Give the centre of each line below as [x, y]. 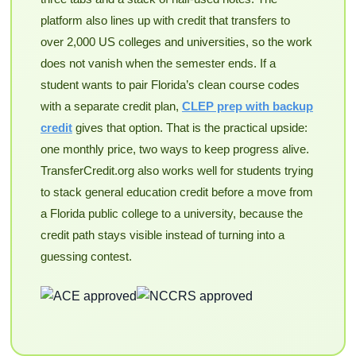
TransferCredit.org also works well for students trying [176, 171]
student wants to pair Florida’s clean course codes [170, 85]
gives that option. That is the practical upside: [190, 128]
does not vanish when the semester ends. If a [158, 64]
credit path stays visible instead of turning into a [162, 235]
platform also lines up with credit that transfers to [165, 21]
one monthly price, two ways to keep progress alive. [174, 149]
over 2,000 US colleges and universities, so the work [176, 42]
